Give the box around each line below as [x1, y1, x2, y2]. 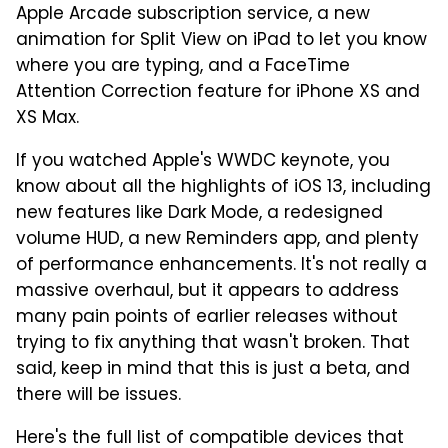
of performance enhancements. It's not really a [16, 252, 427, 281]
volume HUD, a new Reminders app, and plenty [16, 226, 419, 255]
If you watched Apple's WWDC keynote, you [16, 148, 390, 177]
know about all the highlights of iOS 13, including [16, 174, 431, 203]
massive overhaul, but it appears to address [16, 278, 399, 307]
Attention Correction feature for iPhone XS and [16, 79, 420, 108]
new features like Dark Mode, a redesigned [16, 200, 383, 229]
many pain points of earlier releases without [16, 304, 398, 333]
